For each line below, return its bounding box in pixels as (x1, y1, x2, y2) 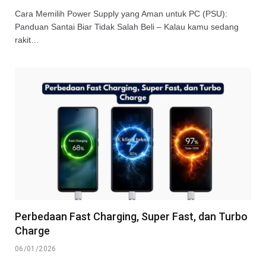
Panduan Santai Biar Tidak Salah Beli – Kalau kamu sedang (15, 21, 239, 31)
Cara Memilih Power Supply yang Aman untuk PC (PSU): (15, 8, 227, 18)
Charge (15, 224, 50, 237)
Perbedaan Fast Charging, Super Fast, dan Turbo (15, 210, 248, 223)
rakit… (15, 34, 39, 45)
